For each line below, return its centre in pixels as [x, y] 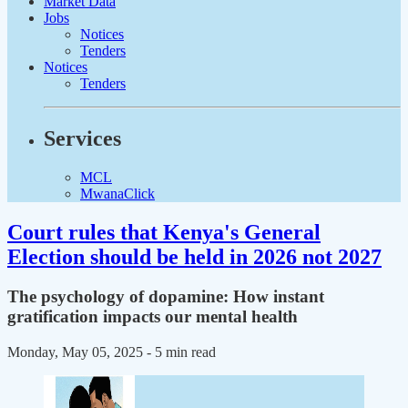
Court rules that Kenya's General [164, 232]
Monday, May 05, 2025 [77, 352]
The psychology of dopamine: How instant [166, 297]
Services [82, 138]
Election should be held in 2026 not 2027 [194, 256]
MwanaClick [117, 193]
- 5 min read [181, 352]
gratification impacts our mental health [153, 317]
